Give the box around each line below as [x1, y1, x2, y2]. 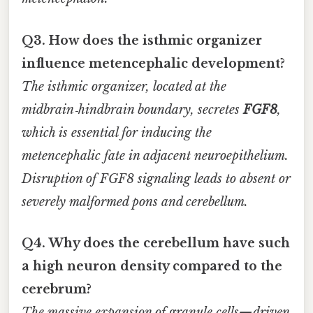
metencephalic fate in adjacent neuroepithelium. [22, 147, 289, 163]
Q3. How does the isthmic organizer [22, 32, 262, 48]
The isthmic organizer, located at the [22, 78, 226, 94]
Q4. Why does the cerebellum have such [22, 235, 290, 251]
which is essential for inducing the [22, 124, 212, 140]
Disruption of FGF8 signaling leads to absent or [22, 170, 291, 187]
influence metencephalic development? [22, 55, 285, 71]
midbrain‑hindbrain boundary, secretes [22, 101, 243, 117]
